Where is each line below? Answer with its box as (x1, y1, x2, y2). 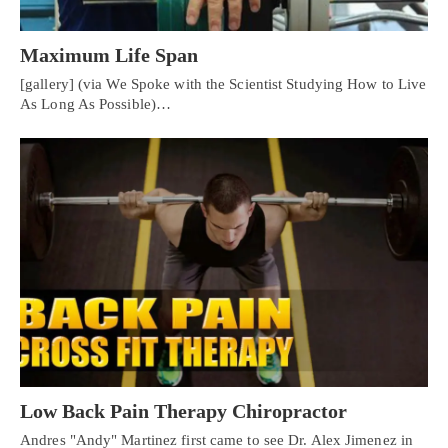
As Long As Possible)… (20, 96, 172, 113)
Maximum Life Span (20, 44, 198, 67)
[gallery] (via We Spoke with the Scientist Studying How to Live (20, 76, 427, 93)
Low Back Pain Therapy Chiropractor (20, 399, 347, 422)
